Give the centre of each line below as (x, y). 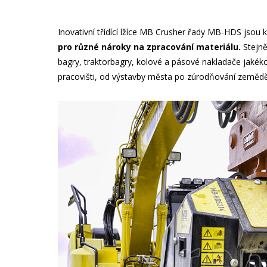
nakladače (222, 61)
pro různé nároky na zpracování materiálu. (150, 46)
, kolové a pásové (167, 61)
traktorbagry (108, 61)
